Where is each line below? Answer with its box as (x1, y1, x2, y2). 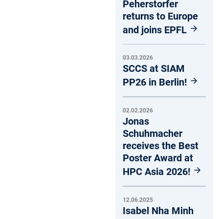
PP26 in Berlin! (123, 76, 189, 88)
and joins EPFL (123, 23, 189, 36)
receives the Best (123, 140, 198, 152)
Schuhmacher (123, 128, 182, 140)
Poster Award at (123, 152, 193, 164)
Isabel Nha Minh (123, 204, 194, 217)
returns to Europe (123, 10, 198, 22)
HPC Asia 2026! (123, 166, 193, 178)
